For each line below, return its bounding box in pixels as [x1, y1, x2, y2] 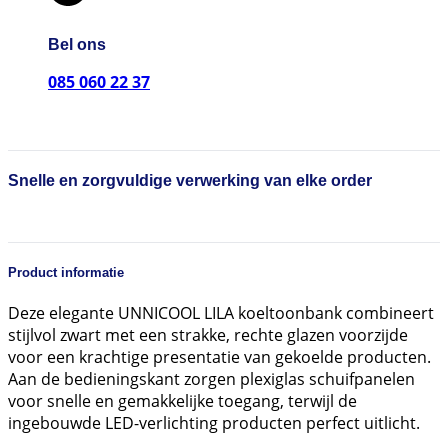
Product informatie [8, 264, 124, 280]
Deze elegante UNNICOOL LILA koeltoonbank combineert [8, 301, 434, 324]
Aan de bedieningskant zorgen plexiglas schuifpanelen [8, 367, 415, 390]
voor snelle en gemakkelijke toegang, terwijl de [8, 389, 357, 412]
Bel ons [48, 35, 106, 53]
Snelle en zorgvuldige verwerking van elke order [8, 172, 372, 190]
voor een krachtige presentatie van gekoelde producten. [8, 345, 431, 368]
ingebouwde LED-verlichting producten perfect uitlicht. [8, 411, 420, 434]
